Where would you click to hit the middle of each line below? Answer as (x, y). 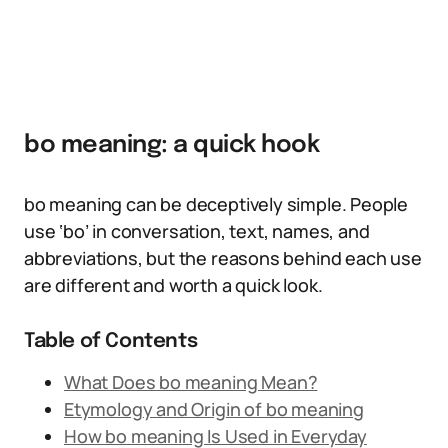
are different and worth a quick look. (173, 285)
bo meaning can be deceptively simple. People (216, 204)
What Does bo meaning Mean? (191, 382)
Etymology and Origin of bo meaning (214, 409)
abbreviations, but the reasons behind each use (223, 258)
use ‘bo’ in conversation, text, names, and (197, 231)
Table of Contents (111, 341)
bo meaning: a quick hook (172, 145)
